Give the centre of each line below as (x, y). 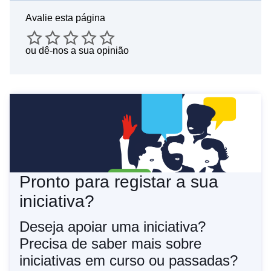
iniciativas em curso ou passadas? (129, 261)
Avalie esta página (65, 18)
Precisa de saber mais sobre (110, 244)
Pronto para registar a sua (119, 182)
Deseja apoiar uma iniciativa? (113, 227)
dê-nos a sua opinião (84, 51)
